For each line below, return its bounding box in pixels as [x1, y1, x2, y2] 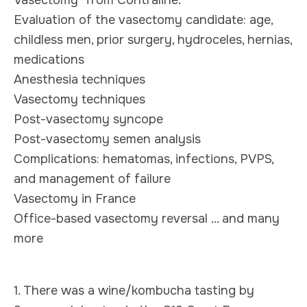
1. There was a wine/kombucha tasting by [14, 282, 254, 298]
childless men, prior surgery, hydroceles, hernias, [14, 32, 292, 47]
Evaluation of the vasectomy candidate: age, [14, 12, 273, 27]
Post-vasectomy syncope [14, 111, 163, 127]
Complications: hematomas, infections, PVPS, [14, 151, 273, 167]
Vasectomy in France [14, 191, 136, 206]
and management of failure [14, 171, 171, 186]
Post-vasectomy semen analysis [14, 131, 201, 147]
